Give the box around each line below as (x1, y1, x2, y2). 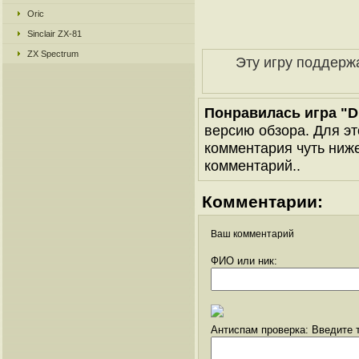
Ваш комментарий (211, 228, 294, 240)
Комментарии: (202, 192, 323, 211)
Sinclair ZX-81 (27, 29, 82, 38)
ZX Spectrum (27, 49, 79, 58)
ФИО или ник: (211, 255, 277, 267)
